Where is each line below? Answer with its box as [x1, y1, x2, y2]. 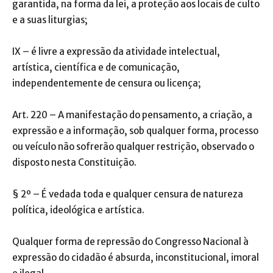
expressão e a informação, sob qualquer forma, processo [12, 124, 258, 136]
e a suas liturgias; [12, 13, 88, 26]
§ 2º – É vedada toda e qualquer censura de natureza [12, 188, 243, 200]
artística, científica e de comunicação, [12, 61, 180, 73]
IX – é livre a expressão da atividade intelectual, [12, 45, 220, 57]
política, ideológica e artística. [12, 204, 144, 216]
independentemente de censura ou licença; [12, 77, 201, 89]
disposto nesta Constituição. [12, 156, 136, 168]
